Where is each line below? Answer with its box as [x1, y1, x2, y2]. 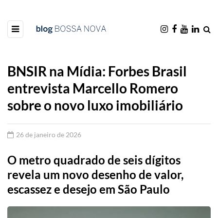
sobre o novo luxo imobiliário [7, 97, 183, 113]
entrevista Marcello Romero [7, 80, 178, 96]
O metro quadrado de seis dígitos [7, 153, 181, 167]
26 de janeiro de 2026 [16, 130, 81, 139]
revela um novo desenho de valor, [7, 167, 183, 182]
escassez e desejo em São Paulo [7, 182, 170, 196]
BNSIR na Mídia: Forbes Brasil [7, 63, 187, 79]
